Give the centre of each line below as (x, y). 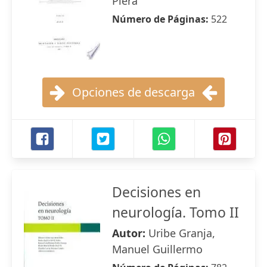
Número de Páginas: (162, 19)
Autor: (130, 233)
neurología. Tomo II (176, 212)
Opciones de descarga (133, 92)
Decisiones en (156, 192)
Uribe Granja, (182, 233)
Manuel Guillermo (157, 249)
